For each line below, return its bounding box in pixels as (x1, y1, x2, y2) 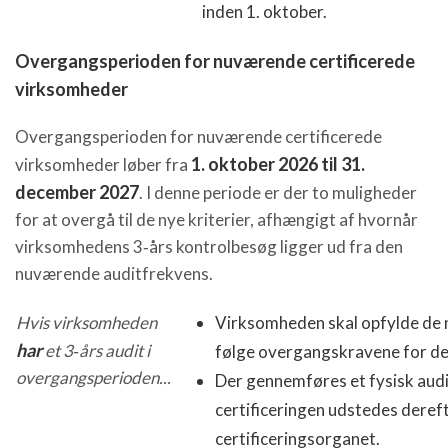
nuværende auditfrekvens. (15, 262, 213, 284)
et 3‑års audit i (42, 339, 150, 361)
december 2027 (15, 180, 139, 203)
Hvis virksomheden (16, 311, 157, 333)
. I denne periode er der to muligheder (139, 181, 417, 203)
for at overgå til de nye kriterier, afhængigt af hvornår (15, 208, 418, 230)
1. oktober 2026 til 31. (191, 152, 365, 175)
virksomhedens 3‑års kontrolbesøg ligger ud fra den (15, 235, 403, 257)
